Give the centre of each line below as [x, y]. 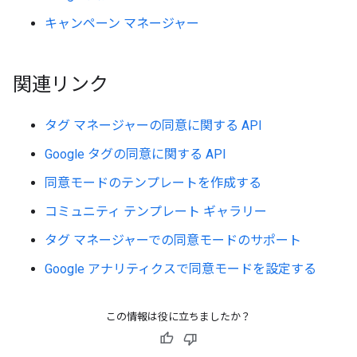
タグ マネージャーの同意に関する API [153, 126]
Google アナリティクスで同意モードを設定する [180, 269]
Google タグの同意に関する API [135, 154]
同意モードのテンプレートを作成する [153, 183]
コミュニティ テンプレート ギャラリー [156, 212]
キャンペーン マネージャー [122, 24]
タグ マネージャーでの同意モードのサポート [173, 240]
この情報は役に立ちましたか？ [178, 317]
